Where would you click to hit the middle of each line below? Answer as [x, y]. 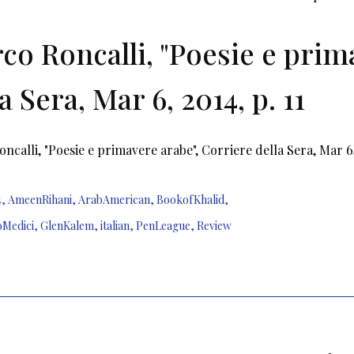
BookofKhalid [190, 200]
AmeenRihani [40, 200]
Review [214, 226]
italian [115, 226]
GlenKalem [67, 226]
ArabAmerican [114, 200]
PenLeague [163, 226]
